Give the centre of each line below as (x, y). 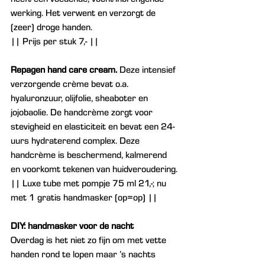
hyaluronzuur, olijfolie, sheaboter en (80, 98)
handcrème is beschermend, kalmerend (90, 154)
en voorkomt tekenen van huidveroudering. (94, 169)
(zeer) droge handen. (53, 27)
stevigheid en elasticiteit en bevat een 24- (93, 126)
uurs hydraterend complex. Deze (76, 140)
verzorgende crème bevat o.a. (71, 83)
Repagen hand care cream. (64, 69)
